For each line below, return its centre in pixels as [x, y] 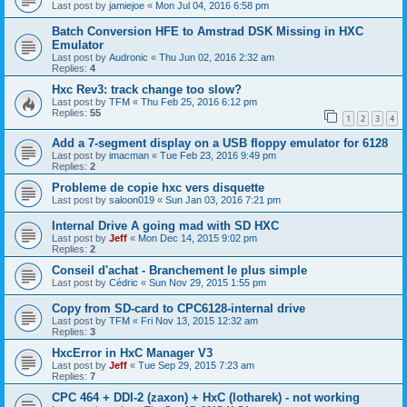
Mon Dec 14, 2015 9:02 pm [198, 238]
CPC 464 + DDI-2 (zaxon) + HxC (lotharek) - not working [206, 397]
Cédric [124, 282]
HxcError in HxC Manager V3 [132, 352]
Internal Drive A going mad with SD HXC [165, 225]
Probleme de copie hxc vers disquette [158, 187]
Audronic [129, 58]
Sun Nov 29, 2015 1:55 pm [208, 282]
